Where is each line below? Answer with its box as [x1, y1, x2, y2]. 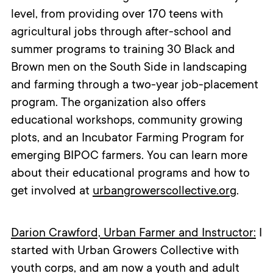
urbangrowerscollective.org [92, 185, 236, 199]
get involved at [10, 185, 90, 199]
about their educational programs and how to [10, 168, 250, 182]
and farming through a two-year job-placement [10, 79, 258, 93]
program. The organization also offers [10, 97, 206, 111]
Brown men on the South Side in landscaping [10, 62, 247, 76]
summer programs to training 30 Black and [10, 44, 235, 58]
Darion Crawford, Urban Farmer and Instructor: [10, 227, 256, 241]
